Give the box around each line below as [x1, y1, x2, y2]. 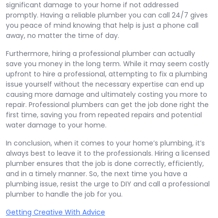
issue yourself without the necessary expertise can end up [6, 79, 204, 89]
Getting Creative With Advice [6, 207, 105, 217]
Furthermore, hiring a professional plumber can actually [6, 49, 195, 58]
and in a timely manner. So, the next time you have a [6, 169, 187, 179]
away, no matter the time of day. [6, 31, 119, 40]
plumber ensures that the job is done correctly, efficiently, [6, 159, 204, 168]
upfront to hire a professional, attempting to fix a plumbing [6, 69, 207, 79]
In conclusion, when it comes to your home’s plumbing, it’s [6, 138, 205, 148]
